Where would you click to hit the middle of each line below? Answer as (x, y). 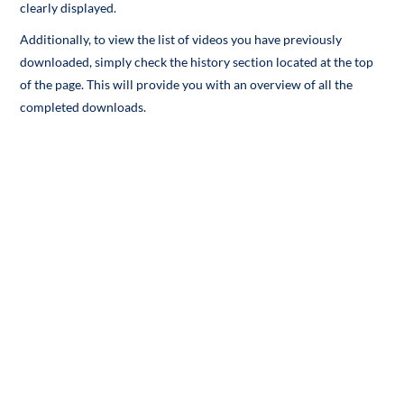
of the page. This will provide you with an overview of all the (187, 85)
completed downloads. (83, 107)
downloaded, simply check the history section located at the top (197, 62)
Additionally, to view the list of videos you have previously (181, 40)
